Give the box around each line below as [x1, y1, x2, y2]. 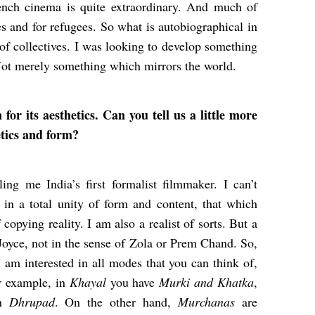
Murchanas [178, 293, 243, 311]
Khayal [69, 274, 110, 291]
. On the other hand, [54, 293, 179, 311]
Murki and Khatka [159, 274, 255, 291]
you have [110, 274, 160, 291]
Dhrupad [8, 293, 55, 311]
